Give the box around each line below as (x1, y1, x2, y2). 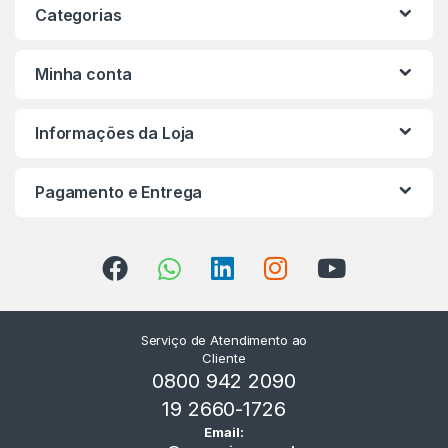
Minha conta (35, 63, 132, 84)
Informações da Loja (35, 122, 195, 143)
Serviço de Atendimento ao (140, 331, 308, 348)
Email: (204, 423, 244, 440)
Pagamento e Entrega (35, 181, 203, 202)
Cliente (202, 349, 246, 366)
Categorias (35, 4, 122, 25)
